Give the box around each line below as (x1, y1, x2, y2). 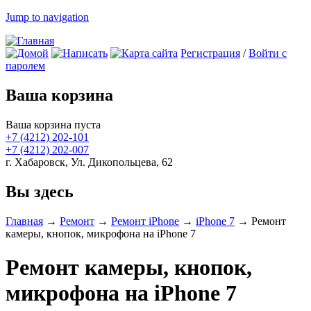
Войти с (249, 47, 287, 59)
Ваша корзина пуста (6, 118, 101, 131)
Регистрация (180, 47, 240, 59)
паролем (6, 60, 45, 72)
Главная (6, 215, 43, 227)
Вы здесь (6, 182, 74, 201)
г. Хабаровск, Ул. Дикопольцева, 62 (6, 155, 173, 168)
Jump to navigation (6, 11, 89, 23)
